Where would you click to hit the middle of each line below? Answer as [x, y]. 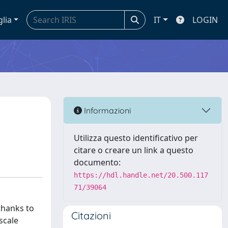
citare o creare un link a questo [134, 150]
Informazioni [106, 110]
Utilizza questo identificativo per [136, 138]
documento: [97, 162]
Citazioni [91, 216]
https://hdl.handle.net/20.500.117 [141, 175]
